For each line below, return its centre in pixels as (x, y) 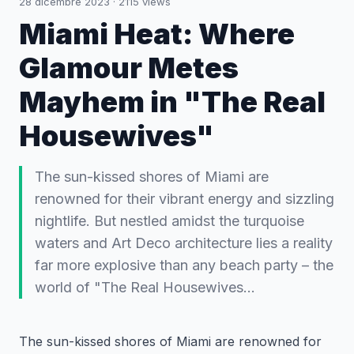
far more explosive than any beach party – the (184, 265)
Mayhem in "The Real (172, 102)
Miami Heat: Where (157, 34)
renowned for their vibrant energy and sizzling (185, 199)
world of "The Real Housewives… (145, 287)
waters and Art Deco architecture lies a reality (184, 243)
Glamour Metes (129, 68)
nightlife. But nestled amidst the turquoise (169, 221)
